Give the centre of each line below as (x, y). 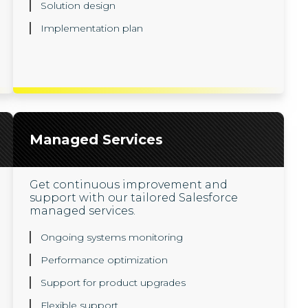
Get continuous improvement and (128, 185)
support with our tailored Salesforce (133, 198)
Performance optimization (104, 260)
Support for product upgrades (113, 283)
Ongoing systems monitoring (111, 237)
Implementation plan (91, 28)
